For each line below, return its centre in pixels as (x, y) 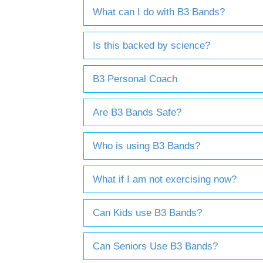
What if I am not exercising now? (165, 179)
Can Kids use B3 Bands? (147, 213)
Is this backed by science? (151, 45)
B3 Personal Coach (135, 79)
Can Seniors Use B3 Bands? (155, 246)
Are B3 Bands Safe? (137, 112)
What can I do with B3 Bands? (159, 12)
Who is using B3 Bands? (146, 146)
